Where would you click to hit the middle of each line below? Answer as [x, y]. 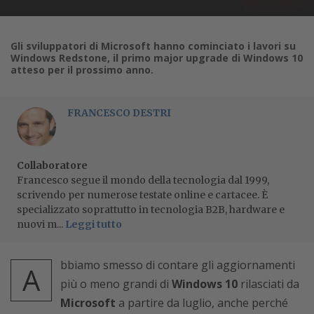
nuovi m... [41, 224]
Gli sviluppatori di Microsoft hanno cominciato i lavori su [153, 46]
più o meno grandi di [116, 284]
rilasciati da [268, 284]
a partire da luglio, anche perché [202, 302]
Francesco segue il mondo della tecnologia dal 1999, [143, 180]
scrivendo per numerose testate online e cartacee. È [142, 194]
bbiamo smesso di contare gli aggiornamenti [178, 265]
